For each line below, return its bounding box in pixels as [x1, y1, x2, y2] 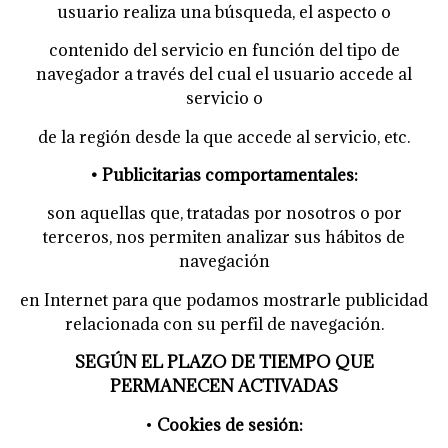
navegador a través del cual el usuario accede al [36, 63, 412, 86]
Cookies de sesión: [157, 413, 303, 436]
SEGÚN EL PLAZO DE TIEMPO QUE [74, 351, 374, 374]
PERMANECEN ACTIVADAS [110, 375, 338, 398]
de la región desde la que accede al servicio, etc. [38, 125, 410, 148]
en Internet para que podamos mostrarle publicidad [20, 288, 428, 311]
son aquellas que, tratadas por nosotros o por [46, 202, 402, 225]
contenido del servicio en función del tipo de [48, 39, 400, 62]
